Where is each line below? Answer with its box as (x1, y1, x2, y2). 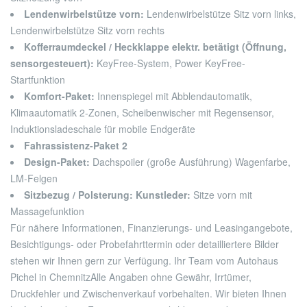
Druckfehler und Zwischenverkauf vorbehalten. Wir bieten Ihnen (10, 286, 286, 301)
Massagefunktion (10, 204, 84, 219)
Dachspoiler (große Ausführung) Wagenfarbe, (93, 155, 291, 169)
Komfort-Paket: (24, 89, 97, 103)
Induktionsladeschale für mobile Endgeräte (10, 122, 195, 136)
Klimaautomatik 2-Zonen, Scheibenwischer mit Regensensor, (10, 106, 274, 120)
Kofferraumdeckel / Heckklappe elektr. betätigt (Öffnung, (24, 40, 286, 54)
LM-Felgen (10, 171, 58, 186)
